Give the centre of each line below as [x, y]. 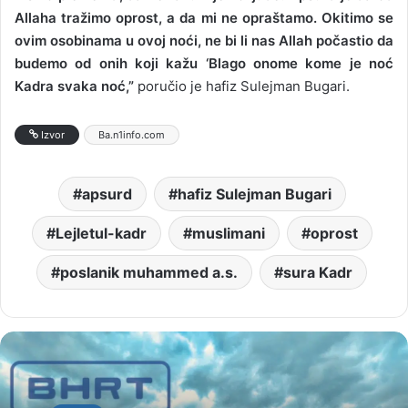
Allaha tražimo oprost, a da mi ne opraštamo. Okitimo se [204, 18]
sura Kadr [318, 272]
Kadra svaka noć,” [74, 86]
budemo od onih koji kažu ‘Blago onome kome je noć [204, 63]
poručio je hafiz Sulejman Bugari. [242, 86]
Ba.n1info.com [132, 135]
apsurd [107, 194]
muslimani [228, 233]
